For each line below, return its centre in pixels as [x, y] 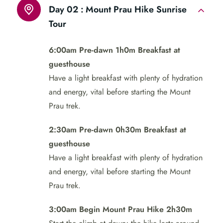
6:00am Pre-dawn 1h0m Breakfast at [114, 50]
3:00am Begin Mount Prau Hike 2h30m [120, 209]
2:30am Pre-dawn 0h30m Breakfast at [117, 129]
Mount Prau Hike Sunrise [136, 9]
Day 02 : [66, 9]
